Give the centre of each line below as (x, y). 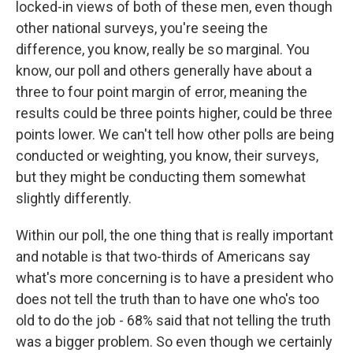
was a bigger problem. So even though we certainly (174, 342)
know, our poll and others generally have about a (164, 71)
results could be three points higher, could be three (174, 113)
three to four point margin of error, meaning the (162, 92)
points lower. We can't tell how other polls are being (175, 134)
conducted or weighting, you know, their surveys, (167, 156)
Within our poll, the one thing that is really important (175, 235)
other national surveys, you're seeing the (142, 28)
